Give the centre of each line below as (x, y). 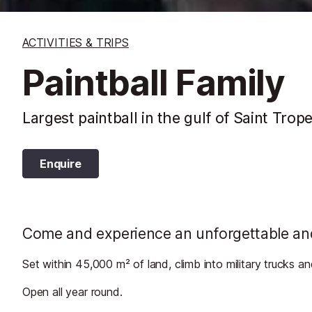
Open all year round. (72, 291)
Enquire (61, 163)
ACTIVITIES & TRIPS (76, 42)
